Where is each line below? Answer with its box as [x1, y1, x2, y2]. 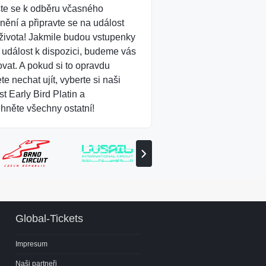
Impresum [15, 240, 47, 248]
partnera [142, 172, 170, 180]
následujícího [142, 163, 186, 171]
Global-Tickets [15, 213, 83, 224]
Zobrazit [142, 153, 169, 161]
